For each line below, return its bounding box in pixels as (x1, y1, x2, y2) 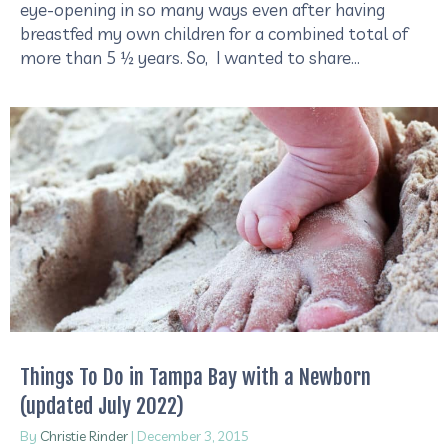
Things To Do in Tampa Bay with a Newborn (20, 363, 371, 390)
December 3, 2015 (137, 426, 249, 445)
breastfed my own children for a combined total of (20, 23, 408, 45)
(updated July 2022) (20, 392, 184, 419)
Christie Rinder (40, 426, 128, 445)
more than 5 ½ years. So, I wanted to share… (20, 47, 360, 69)
